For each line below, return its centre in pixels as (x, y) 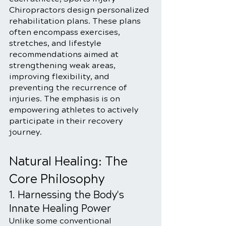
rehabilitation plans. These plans (76, 21)
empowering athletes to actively (75, 110)
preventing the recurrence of (69, 88)
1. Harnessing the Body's (68, 195)
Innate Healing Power (60, 209)
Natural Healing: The (70, 161)
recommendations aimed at (65, 54)
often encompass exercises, (66, 32)
